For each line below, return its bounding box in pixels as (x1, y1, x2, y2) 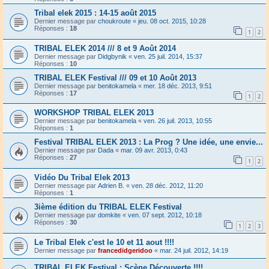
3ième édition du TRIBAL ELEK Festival (34, 202, 182, 212)
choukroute (98, 17, 131, 25)
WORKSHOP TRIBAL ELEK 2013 (34, 108, 154, 118)
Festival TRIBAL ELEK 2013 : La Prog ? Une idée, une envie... (34, 138, 263, 147)
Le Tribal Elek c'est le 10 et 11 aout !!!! (34, 237, 174, 247)
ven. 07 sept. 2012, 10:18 (128, 211, 202, 219)
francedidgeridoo (98, 246, 153, 254)
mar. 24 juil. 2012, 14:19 (160, 246, 228, 254)
